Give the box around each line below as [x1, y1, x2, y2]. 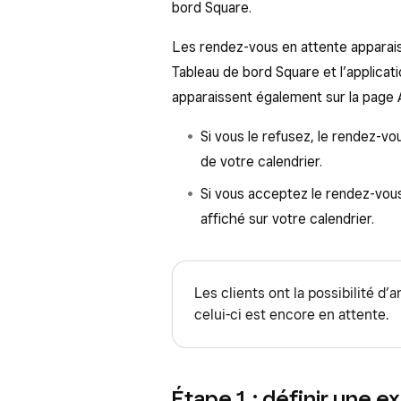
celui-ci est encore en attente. [194, 306, 389, 323]
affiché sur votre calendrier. [200, 210, 374, 227]
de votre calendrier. [200, 153, 322, 170]
